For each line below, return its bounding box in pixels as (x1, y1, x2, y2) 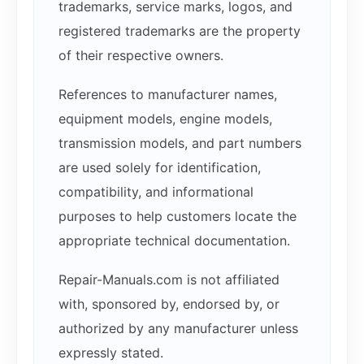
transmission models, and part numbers (58, 134, 301, 151)
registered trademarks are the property (58, 22, 301, 39)
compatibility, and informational (58, 183, 253, 200)
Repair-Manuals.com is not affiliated (58, 271, 279, 288)
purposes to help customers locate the (58, 207, 297, 224)
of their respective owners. (58, 46, 223, 63)
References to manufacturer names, (58, 85, 277, 102)
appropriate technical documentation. (58, 232, 290, 249)
